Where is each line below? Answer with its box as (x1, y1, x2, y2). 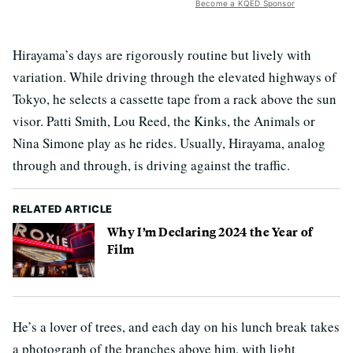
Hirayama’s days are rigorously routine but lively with (13, 45, 311, 64)
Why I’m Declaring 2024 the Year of (107, 221, 313, 240)
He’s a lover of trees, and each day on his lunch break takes (13, 318, 340, 336)
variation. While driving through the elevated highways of (13, 67, 336, 86)
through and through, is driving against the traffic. (13, 155, 290, 174)
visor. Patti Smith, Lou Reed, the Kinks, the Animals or (13, 111, 315, 130)
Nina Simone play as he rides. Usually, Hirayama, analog (13, 133, 325, 152)
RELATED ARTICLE (13, 202, 113, 215)
